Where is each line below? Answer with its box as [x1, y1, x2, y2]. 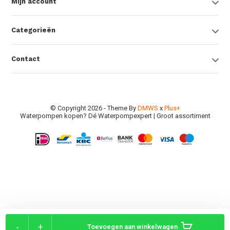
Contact [11, 54, 41, 63]
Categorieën [11, 26, 56, 34]
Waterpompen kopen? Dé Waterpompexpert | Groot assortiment [20, 111, 210, 120]
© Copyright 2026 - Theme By [50, 104, 138, 112]
